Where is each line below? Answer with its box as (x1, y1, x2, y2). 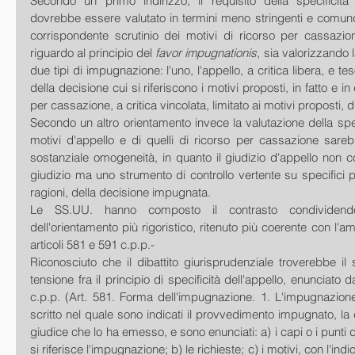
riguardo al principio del (30, 45, 156, 60)
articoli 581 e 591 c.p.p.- (30, 237, 155, 252)
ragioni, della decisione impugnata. (30, 185, 211, 200)
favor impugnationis (155, 45, 258, 60)
